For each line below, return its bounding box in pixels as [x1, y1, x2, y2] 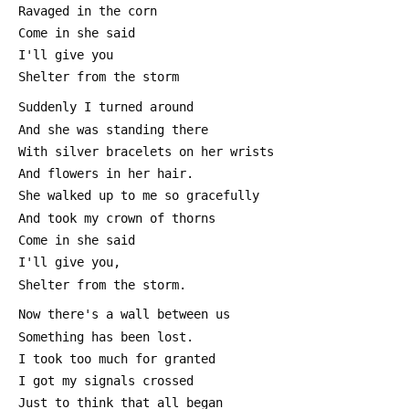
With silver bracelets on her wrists [18, 143, 274, 159]
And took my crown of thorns [18, 210, 215, 225]
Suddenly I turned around [18, 100, 194, 115]
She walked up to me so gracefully [18, 188, 259, 204]
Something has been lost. [18, 329, 194, 344]
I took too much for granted [18, 351, 215, 366]
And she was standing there [18, 121, 208, 137]
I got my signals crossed [18, 373, 194, 389]
